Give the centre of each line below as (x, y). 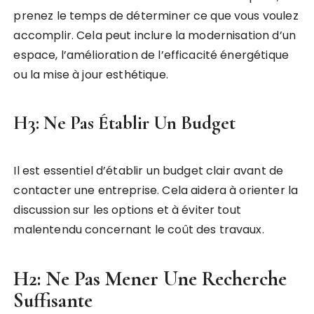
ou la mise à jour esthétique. (91, 75)
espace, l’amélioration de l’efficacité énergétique (151, 55)
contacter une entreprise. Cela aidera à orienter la (156, 191)
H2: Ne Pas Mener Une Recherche (150, 279)
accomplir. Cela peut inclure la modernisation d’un (155, 36)
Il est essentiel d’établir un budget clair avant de (149, 171)
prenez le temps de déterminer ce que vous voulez (156, 16)
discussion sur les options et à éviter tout (127, 210)
